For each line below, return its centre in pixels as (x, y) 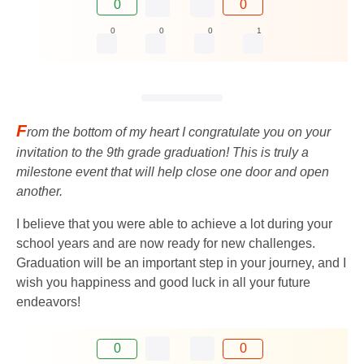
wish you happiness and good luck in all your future (163, 283)
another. (39, 192)
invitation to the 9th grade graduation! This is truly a (162, 153)
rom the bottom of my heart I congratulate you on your (179, 132)
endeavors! (48, 302)
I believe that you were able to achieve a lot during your (174, 224)
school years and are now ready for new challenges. (166, 244)
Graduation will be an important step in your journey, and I (181, 263)
